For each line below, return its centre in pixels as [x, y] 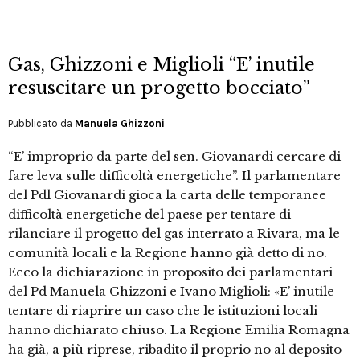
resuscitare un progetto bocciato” [159, 88]
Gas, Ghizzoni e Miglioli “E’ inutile [162, 65]
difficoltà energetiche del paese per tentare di [149, 215]
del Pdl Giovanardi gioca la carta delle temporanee [167, 195]
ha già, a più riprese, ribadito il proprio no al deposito [175, 350]
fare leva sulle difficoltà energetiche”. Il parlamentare [174, 176]
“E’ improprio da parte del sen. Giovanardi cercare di [174, 157]
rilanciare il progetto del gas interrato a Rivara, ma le [174, 234]
